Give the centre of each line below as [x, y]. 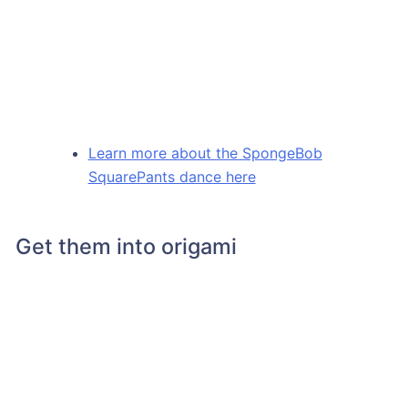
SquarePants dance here [172, 176]
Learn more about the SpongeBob [205, 153]
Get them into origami [126, 246]
